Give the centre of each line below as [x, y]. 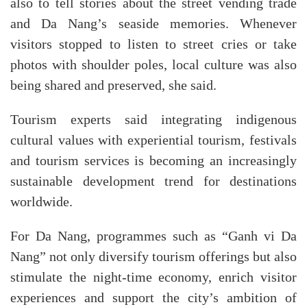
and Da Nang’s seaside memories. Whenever [153, 24]
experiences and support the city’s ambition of [153, 298]
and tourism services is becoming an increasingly [153, 161]
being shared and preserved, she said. [113, 85]
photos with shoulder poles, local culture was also [153, 65]
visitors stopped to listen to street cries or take [153, 44]
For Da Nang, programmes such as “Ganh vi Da [153, 236]
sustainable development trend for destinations [153, 181]
